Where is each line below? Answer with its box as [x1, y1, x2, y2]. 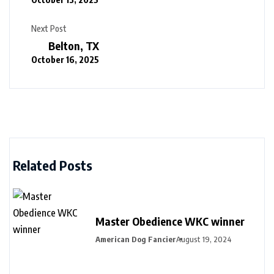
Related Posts [13, 157, 92, 174]
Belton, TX [48, 39, 99, 53]
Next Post [31, 23, 67, 34]
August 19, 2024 [176, 234, 232, 244]
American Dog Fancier [95, 234, 176, 244]
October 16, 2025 [31, 54, 99, 65]
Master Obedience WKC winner [95, 213, 245, 228]
